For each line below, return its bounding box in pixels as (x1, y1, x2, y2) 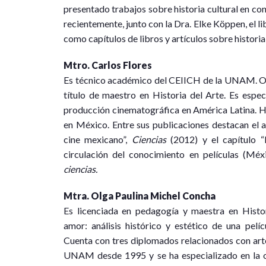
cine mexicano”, (64, 134, 132, 145)
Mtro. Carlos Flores (64, 59, 152, 71)
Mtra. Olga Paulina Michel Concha (64, 190, 216, 202)
